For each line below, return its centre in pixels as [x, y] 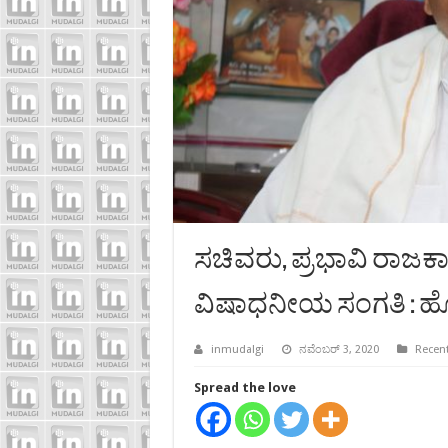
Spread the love [244, 388]
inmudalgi [237, 350]
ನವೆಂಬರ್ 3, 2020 [338, 350]
